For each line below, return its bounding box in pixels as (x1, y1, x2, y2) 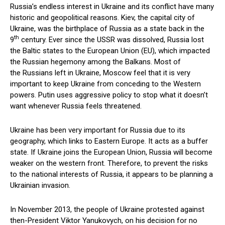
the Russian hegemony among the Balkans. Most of (10, 57, 181, 67)
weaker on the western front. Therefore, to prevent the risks (10, 159, 208, 168)
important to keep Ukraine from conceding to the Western (10, 79, 201, 89)
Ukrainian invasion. (10, 181, 70, 190)
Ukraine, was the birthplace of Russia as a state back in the (10, 24, 204, 34)
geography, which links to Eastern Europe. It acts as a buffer (10, 137, 208, 146)
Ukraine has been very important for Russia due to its (10, 126, 185, 135)
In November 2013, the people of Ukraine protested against (10, 205, 204, 214)
